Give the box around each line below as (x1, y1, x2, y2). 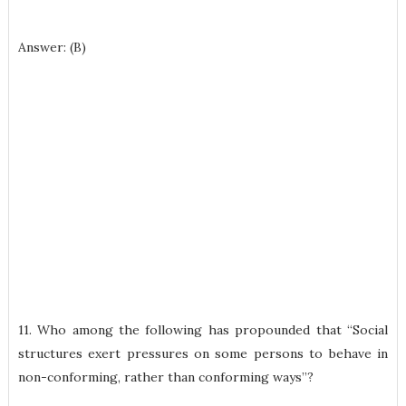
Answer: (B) (17, 39, 86, 55)
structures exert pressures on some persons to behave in (17, 345, 389, 362)
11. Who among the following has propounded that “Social (17, 322, 389, 338)
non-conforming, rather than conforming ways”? (17, 369, 314, 385)
